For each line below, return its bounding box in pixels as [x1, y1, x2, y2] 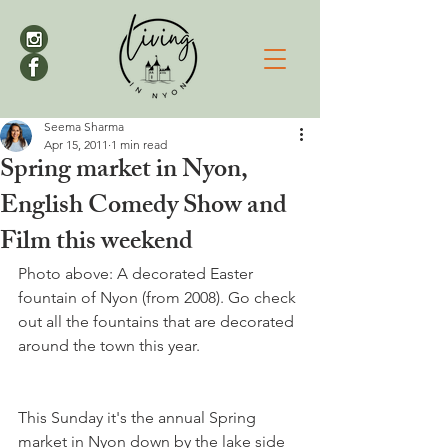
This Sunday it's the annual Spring [18, 408, 260, 427]
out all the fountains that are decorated [18, 312, 302, 331]
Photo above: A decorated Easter [18, 264, 257, 283]
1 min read [111, 137, 167, 152]
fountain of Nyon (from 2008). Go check [18, 288, 300, 307]
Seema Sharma [44, 119, 124, 134]
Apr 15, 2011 [44, 137, 108, 152]
